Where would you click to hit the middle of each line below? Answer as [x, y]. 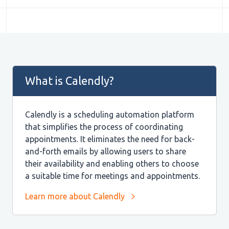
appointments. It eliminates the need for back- [110, 139]
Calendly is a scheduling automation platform [110, 115]
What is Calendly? [70, 81]
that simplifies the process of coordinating [104, 127]
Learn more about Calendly [75, 197]
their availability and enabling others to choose [112, 164]
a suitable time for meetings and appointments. [112, 176]
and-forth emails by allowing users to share [106, 152]
